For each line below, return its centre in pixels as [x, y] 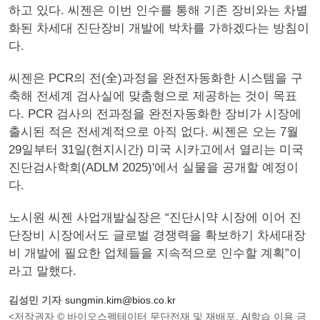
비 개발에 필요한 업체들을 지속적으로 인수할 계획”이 [155, 253]
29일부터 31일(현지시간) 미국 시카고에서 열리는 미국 [156, 150]
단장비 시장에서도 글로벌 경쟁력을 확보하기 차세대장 [157, 235]
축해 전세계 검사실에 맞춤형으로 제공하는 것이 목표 [153, 96]
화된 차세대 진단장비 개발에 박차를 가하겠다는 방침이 [159, 28]
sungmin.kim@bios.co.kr [120, 300]
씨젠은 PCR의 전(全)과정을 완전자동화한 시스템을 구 [156, 78]
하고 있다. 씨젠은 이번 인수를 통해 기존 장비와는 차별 [158, 10]
